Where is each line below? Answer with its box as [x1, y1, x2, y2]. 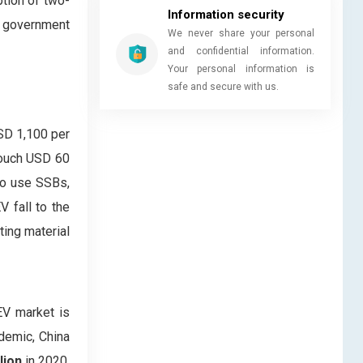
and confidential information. [168, 45, 314, 57]
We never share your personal [168, 27, 314, 39]
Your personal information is [168, 62, 314, 75]
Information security [168, 6, 284, 22]
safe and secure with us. [168, 80, 279, 92]
